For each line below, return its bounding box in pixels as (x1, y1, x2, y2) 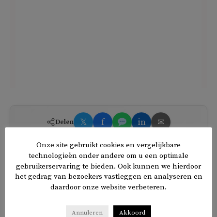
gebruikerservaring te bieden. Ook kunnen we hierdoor (16, 161, 201, 171)
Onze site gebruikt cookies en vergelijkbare (36, 140, 181, 150)
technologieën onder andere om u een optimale (29, 151, 188, 160)
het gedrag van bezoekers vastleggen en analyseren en (15, 172, 202, 182)
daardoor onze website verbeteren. (50, 183, 167, 192)
